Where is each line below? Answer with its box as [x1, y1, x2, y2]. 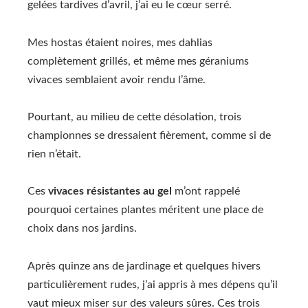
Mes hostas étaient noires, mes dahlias [27, 36, 212, 48]
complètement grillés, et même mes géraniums [27, 55, 249, 67]
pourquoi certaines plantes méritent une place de [27, 204, 263, 216]
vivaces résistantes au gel [48, 186, 172, 197]
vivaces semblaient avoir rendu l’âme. [27, 74, 206, 85]
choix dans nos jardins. [27, 223, 137, 234]
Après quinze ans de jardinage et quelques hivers [27, 260, 261, 272]
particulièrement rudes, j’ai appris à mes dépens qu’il [27, 278, 278, 290]
